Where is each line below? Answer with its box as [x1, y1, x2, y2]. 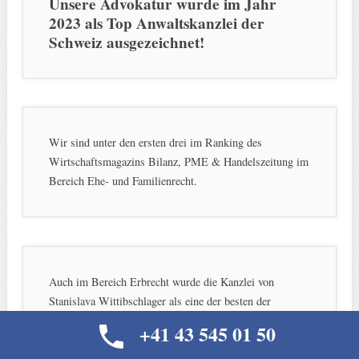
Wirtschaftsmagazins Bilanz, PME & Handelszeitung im [48, 154, 309, 170]
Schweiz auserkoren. [48, 312, 143, 328]
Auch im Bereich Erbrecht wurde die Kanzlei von [48, 273, 274, 289]
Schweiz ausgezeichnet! [48, 31, 204, 54]
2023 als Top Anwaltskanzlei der [48, 12, 264, 35]
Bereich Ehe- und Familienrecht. [48, 173, 197, 189]
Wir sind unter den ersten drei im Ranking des [48, 135, 262, 151]
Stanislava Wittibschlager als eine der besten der [48, 292, 271, 309]
